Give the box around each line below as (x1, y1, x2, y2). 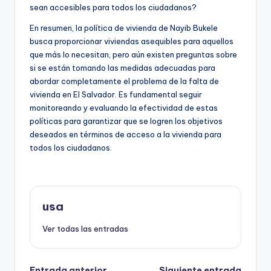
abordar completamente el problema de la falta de (30, 76, 219, 86)
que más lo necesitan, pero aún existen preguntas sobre (30, 49, 237, 59)
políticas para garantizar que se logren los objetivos (30, 116, 223, 126)
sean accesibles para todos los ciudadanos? (30, 2, 197, 12)
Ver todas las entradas (42, 223, 128, 233)
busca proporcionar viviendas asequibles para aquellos (30, 36, 233, 46)
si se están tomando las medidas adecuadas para (30, 62, 215, 73)
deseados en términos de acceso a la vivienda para (30, 129, 221, 139)
